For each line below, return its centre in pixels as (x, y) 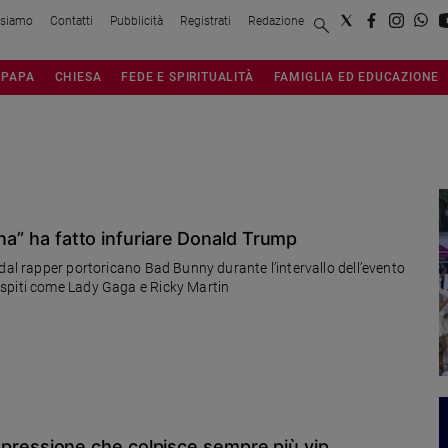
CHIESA (78, 76)
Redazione (276, 20)
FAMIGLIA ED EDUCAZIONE (356, 76)
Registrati (205, 20)
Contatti (71, 20)
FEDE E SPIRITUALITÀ (187, 76)
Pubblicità (136, 20)
